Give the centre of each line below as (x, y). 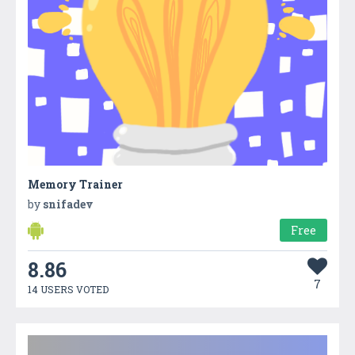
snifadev (68, 204)
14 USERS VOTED (68, 289)
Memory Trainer (75, 184)
